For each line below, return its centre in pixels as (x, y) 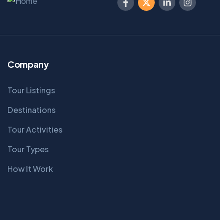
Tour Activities (35, 129)
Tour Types (28, 149)
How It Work (30, 169)
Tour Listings (31, 90)
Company (28, 64)
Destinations (31, 110)
